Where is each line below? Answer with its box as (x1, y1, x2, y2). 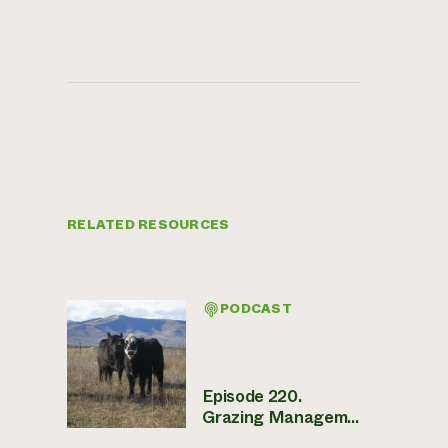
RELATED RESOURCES (67, 215, 230, 234)
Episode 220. (202, 384, 302, 409)
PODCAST (220, 299, 292, 318)
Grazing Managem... (202, 405, 359, 430)
